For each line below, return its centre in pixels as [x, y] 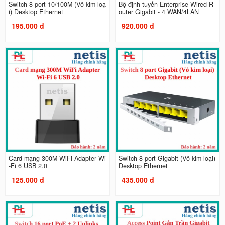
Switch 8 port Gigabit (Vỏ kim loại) [167, 158]
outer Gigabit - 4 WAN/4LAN [159, 12]
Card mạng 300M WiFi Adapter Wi [57, 158]
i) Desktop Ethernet [36, 12]
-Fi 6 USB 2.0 [28, 165]
